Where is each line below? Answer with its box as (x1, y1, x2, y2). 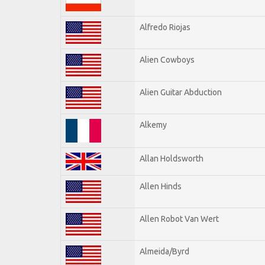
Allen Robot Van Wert (140, 214, 219, 224)
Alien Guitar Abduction (140, 87, 222, 97)
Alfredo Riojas (140, 22, 190, 32)
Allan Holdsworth (140, 153, 203, 163)
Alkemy (140, 119, 167, 130)
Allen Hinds (140, 181, 182, 191)
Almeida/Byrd (140, 246, 189, 256)
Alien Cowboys (140, 54, 195, 64)
